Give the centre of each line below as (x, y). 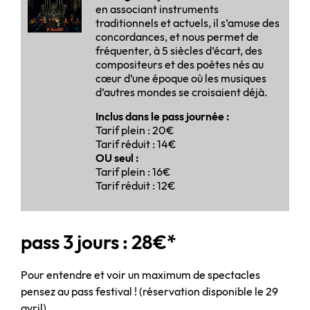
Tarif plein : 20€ (135, 130)
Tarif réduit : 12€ (136, 185)
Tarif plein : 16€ (133, 171)
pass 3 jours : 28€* (99, 241)
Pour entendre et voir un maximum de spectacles (140, 274)
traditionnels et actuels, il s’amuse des (188, 22)
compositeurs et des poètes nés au (180, 64)
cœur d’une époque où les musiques (181, 78)
